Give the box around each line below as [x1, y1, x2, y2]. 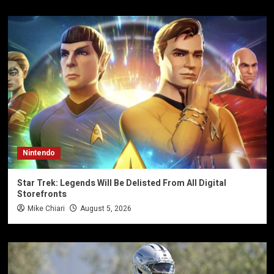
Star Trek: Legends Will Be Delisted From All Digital [17, 176, 226, 190]
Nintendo [22, 147, 55, 158]
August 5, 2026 [80, 202, 131, 214]
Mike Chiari [27, 202, 65, 214]
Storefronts [17, 187, 67, 201]
